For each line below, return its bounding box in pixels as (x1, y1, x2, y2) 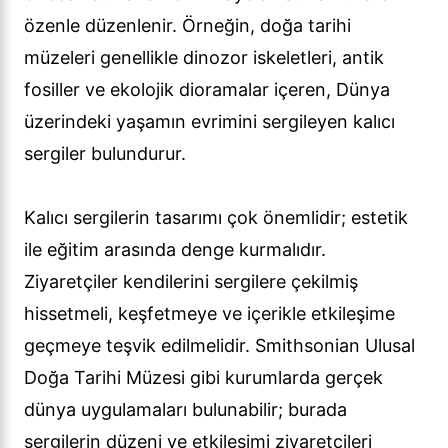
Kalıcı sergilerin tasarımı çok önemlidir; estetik (24, 207, 408, 229)
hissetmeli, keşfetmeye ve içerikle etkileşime (24, 303, 395, 325)
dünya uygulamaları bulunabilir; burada (24, 399, 347, 421)
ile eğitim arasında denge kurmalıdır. (24, 239, 326, 261)
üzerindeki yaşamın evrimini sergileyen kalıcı (24, 111, 395, 133)
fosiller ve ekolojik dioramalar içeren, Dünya (24, 79, 390, 101)
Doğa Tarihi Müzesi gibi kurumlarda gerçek (24, 367, 383, 389)
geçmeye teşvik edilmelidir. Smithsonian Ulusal (24, 335, 415, 357)
